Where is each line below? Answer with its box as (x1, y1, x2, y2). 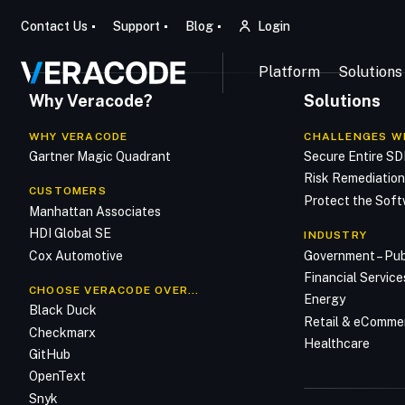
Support (112, 19, 160, 33)
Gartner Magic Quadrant (29, 149, 171, 165)
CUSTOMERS (29, 184, 107, 198)
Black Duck (29, 303, 97, 318)
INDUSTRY (304, 229, 367, 242)
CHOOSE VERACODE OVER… (29, 283, 200, 297)
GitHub (29, 347, 71, 363)
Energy (304, 292, 346, 307)
